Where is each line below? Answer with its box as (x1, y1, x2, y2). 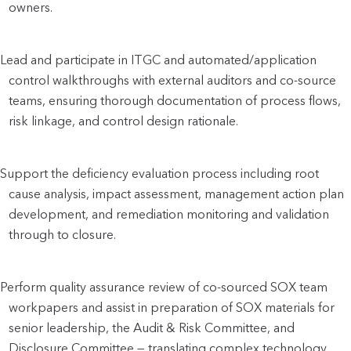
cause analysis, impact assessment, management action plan (9, 186, 345, 201)
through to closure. (9, 226, 117, 242)
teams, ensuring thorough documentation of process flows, (9, 92, 342, 108)
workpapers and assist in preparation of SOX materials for (9, 299, 335, 315)
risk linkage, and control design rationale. (9, 113, 239, 128)
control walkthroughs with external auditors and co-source (9, 72, 337, 88)
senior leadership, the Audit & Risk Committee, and (9, 320, 295, 335)
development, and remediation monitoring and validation (9, 206, 330, 222)
